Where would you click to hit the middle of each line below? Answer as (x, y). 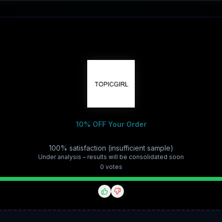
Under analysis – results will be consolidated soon (111, 157)
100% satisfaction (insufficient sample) (111, 148)
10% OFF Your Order (111, 124)
